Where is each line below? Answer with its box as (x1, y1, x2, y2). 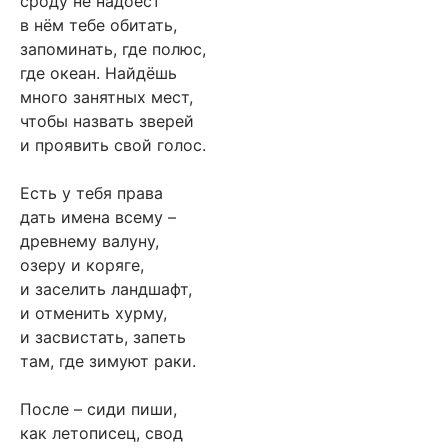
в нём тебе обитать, (20, 15, 177, 36)
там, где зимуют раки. (20, 351, 196, 372)
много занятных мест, (20, 87, 193, 108)
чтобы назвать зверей (20, 111, 194, 132)
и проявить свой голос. (20, 135, 206, 156)
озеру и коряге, (20, 255, 144, 276)
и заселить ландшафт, (20, 279, 192, 300)
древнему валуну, (20, 231, 159, 252)
